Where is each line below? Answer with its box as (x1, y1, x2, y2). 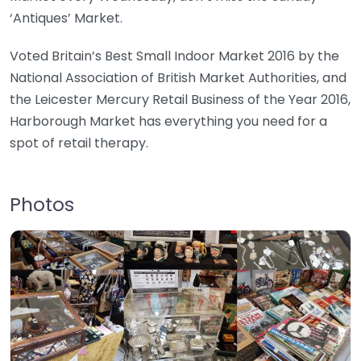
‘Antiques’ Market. (10, 9, 122, 28)
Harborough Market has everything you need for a (10, 112, 327, 131)
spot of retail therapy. (10, 134, 148, 153)
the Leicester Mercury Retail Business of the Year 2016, (10, 90, 351, 110)
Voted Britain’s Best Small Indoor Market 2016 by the (10, 47, 339, 66)
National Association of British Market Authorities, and (10, 68, 346, 88)
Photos (10, 191, 74, 218)
